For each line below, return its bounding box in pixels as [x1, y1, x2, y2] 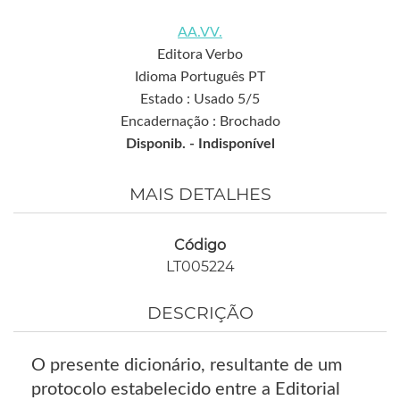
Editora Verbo [157, 47, 243, 62]
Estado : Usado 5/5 [140, 92, 260, 107]
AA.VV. [178, 25, 222, 40]
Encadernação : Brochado [120, 114, 280, 129]
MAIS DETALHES [129, 184, 271, 205]
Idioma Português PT [135, 70, 265, 85]
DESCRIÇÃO [146, 303, 254, 324]
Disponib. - [125, 137, 198, 152]
